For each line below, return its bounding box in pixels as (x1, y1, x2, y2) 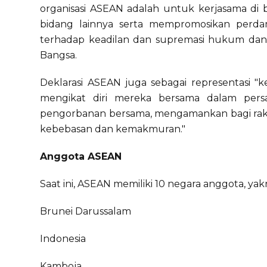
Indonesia (40, 233, 86, 244)
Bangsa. (40, 49, 77, 61)
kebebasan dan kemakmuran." (40, 123, 186, 135)
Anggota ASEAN (40, 151, 122, 162)
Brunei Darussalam (40, 206, 132, 217)
